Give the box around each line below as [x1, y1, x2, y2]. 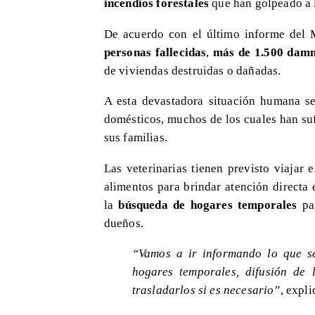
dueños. [103, 215, 143, 230]
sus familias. [103, 130, 167, 145]
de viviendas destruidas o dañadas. [103, 63, 281, 77]
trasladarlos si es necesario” [131, 282, 281, 297]
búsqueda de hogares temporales [118, 197, 297, 212]
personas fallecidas [103, 44, 207, 59]
